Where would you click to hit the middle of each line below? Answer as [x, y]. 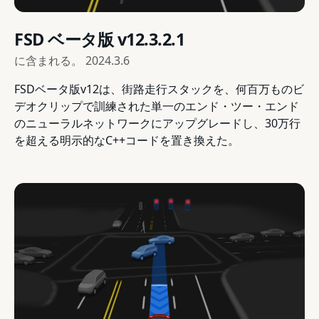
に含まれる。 [50, 61]
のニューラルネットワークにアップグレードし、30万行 [157, 124]
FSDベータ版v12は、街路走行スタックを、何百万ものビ [159, 89]
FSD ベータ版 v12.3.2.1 [100, 40]
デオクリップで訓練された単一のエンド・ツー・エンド [157, 106]
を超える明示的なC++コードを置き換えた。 [127, 141]
